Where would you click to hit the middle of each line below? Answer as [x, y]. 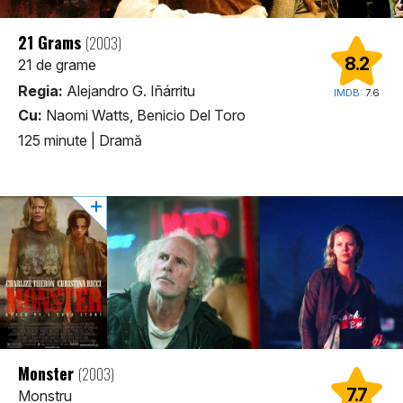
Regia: [40, 91]
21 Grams [52, 43]
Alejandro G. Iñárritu [129, 91]
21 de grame [57, 65]
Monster [48, 373]
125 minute [54, 140]
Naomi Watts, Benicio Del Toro [144, 116]
